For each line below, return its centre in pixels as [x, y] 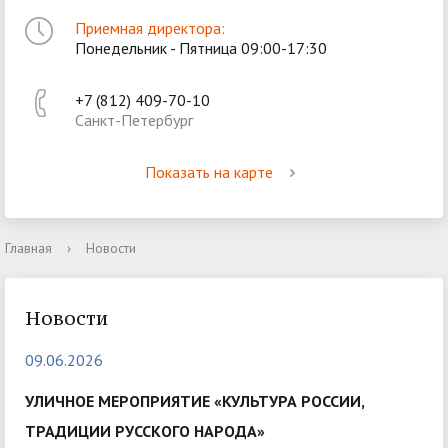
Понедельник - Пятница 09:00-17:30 [201, 48]
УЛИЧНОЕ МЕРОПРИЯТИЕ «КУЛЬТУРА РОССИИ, [194, 401]
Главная [28, 248]
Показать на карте [209, 172]
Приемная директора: [150, 28]
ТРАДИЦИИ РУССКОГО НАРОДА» [145, 431]
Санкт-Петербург [134, 120]
